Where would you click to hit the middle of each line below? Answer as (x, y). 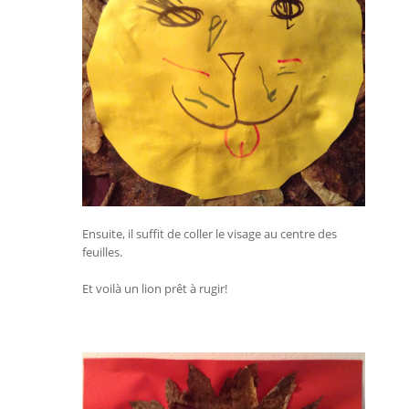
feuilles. (102, 252)
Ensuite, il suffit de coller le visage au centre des (210, 233)
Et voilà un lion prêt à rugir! (155, 288)
